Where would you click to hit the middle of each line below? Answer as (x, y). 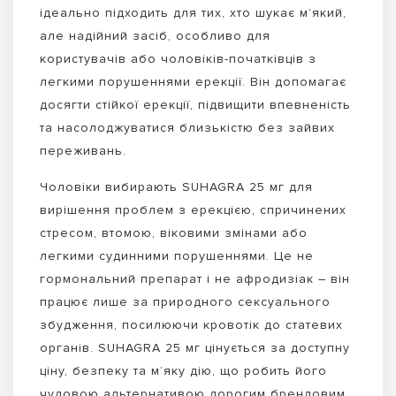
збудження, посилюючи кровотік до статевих (191, 324)
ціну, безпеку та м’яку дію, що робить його (183, 370)
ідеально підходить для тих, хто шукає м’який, (193, 12)
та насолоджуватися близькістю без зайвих (187, 127)
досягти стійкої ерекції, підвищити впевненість (195, 104)
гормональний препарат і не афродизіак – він (195, 278)
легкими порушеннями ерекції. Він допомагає (193, 81)
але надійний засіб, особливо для (155, 35)
